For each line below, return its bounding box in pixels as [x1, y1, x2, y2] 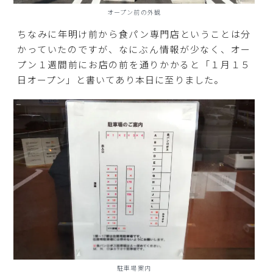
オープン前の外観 [107, 7, 161, 17]
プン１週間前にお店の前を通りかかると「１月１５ [17, 58, 251, 71]
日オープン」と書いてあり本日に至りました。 [17, 73, 224, 87]
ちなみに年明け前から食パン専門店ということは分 [17, 27, 251, 41]
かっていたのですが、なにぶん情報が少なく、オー [17, 43, 251, 56]
